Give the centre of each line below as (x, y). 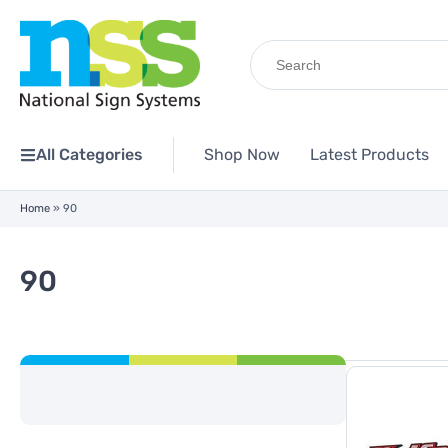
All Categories (89, 154)
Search (275, 46)
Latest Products (369, 154)
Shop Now (242, 154)
